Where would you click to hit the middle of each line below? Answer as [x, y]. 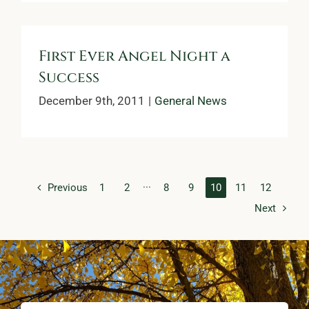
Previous [68, 187]
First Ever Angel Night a [134, 56]
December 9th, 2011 [92, 100]
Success [69, 78]
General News [191, 100]
